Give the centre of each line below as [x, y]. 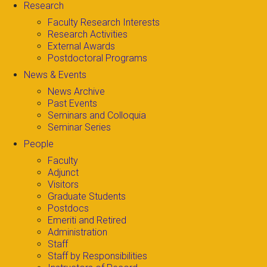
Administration [77, 232]
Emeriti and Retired [87, 220]
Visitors [63, 184]
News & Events [55, 75]
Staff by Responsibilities [97, 256]
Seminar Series [79, 127]
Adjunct [63, 173]
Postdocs [68, 208]
